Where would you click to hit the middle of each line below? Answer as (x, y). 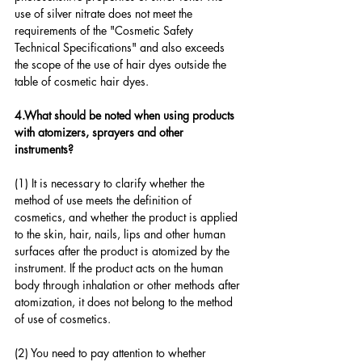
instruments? (44, 149)
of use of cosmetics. (63, 319)
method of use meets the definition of (105, 200)
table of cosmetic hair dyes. (82, 82)
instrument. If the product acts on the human (120, 268)
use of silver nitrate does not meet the (105, 14)
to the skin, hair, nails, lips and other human (122, 234)
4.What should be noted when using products (126, 116)
